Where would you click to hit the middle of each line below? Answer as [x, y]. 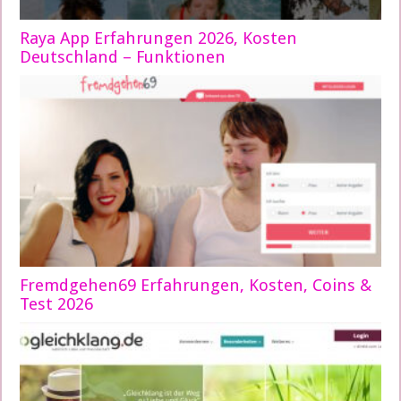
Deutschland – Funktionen [123, 56]
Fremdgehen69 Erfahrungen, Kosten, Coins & [196, 286]
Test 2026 [57, 304]
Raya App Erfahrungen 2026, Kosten [159, 38]
